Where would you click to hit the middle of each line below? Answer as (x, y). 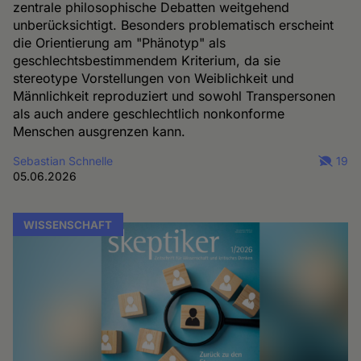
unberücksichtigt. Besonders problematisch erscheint (174, 25)
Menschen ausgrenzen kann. (100, 132)
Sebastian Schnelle (63, 161)
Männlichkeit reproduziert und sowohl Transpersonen (174, 96)
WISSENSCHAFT (68, 224)
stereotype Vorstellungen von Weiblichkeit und (154, 79)
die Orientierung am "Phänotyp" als (120, 43)
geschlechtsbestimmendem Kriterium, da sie (147, 61)
